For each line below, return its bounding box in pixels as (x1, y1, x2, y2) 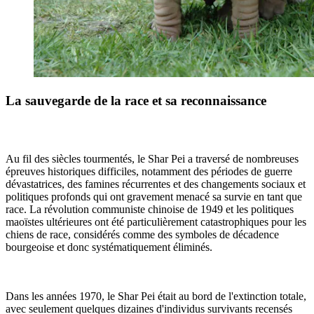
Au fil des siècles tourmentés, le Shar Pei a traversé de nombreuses (6, 152, 299, 165)
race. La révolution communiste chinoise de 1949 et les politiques (6, 203, 294, 215)
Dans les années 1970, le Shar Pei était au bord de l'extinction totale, (6, 289, 306, 302)
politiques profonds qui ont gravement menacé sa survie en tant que (6, 190, 302, 203)
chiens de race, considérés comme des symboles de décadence (6, 228, 279, 240)
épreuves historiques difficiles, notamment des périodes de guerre (6, 165, 292, 177)
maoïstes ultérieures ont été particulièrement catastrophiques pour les (6, 215, 306, 228)
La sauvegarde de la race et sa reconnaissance (6, 93, 266, 108)
